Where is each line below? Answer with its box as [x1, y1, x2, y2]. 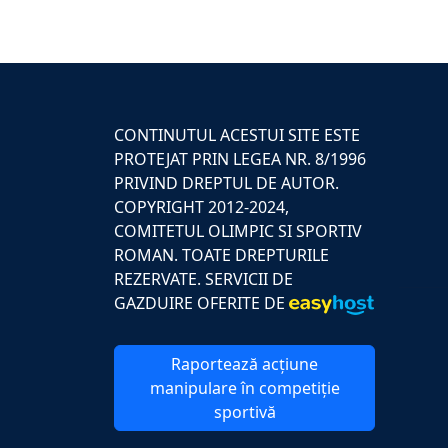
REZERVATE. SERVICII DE [114, 268, 293, 290]
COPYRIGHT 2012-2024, [114, 196, 289, 218]
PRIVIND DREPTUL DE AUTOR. [114, 172, 339, 194]
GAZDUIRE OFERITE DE [114, 292, 289, 314]
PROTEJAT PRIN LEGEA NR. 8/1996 [114, 148, 366, 170]
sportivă [213, 401, 276, 423]
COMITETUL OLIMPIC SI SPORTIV [114, 220, 362, 242]
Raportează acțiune [171, 353, 318, 375]
